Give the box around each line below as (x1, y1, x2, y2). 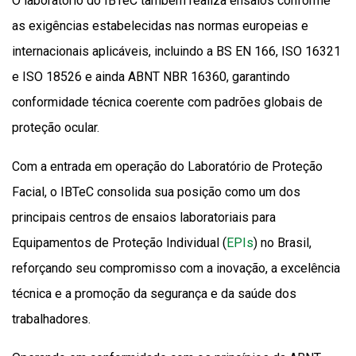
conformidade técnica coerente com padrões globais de (12, 95, 323, 110)
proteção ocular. (12, 120, 99, 136)
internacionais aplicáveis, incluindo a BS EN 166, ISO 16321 (12, 44, 341, 60)
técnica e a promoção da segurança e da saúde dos (12, 286, 296, 302)
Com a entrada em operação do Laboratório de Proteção (12, 159, 323, 175)
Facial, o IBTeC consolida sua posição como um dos (12, 184, 300, 200)
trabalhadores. (12, 311, 91, 327)
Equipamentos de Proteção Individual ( (12, 235, 226, 251)
